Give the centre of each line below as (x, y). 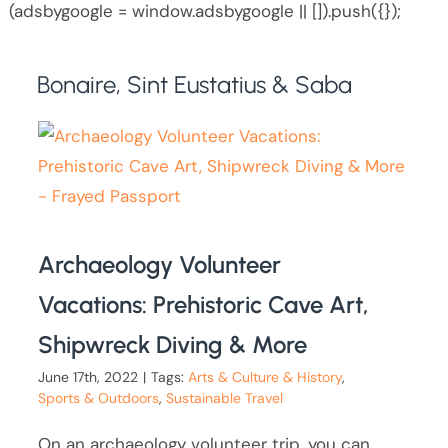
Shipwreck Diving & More (173, 344)
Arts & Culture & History (265, 376)
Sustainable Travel (225, 397)
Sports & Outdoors (99, 397)
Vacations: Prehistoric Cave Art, (204, 304)
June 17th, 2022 (88, 376)
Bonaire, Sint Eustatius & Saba (195, 84)
